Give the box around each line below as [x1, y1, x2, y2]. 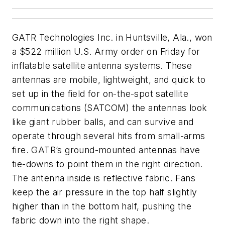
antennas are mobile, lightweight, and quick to [12, 74, 206, 85]
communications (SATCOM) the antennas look [12, 102, 207, 114]
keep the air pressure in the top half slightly [12, 187, 197, 198]
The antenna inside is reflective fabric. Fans [12, 173, 195, 184]
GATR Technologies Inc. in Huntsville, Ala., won [12, 32, 212, 43]
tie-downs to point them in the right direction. [12, 159, 203, 170]
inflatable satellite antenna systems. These [12, 60, 192, 71]
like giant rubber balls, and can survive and [12, 117, 194, 128]
